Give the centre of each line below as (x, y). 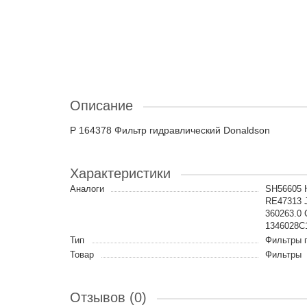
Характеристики (120, 173)
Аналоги (87, 189)
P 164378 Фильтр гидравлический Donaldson (170, 130)
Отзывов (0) (108, 297)
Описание (101, 106)
